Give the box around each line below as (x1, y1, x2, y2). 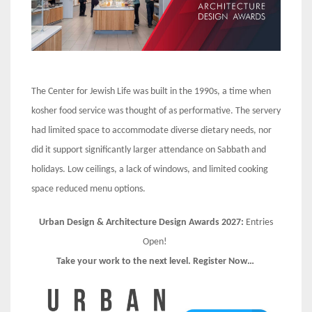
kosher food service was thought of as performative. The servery (31, 106, 281, 117)
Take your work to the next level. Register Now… (56, 256, 256, 267)
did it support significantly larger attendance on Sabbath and (31, 145, 266, 156)
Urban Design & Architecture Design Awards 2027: (39, 217, 246, 228)
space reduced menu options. (31, 184, 148, 195)
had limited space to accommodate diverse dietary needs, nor (31, 125, 272, 136)
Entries (246, 217, 273, 228)
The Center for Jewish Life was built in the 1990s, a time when (31, 86, 271, 97)
